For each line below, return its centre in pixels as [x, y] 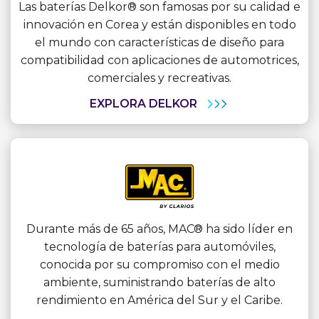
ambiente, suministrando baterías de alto [159, 282]
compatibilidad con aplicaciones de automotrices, [159, 60]
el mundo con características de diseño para [159, 42]
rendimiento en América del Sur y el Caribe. [159, 300]
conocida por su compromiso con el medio [159, 264]
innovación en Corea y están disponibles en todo [159, 24]
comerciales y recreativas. [159, 78]
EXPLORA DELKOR [143, 103]
